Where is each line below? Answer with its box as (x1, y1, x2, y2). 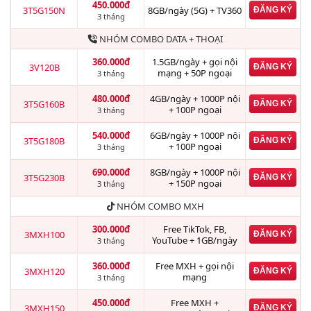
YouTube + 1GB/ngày (152, 234, 237, 246)
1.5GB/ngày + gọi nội (152, 56, 237, 68)
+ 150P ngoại (168, 177, 221, 190)
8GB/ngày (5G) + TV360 (148, 4, 242, 17)
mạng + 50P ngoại (158, 67, 232, 79)
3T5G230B (24, 171, 65, 184)
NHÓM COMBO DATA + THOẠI (97, 33, 223, 45)
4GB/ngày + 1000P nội (149, 92, 240, 105)
